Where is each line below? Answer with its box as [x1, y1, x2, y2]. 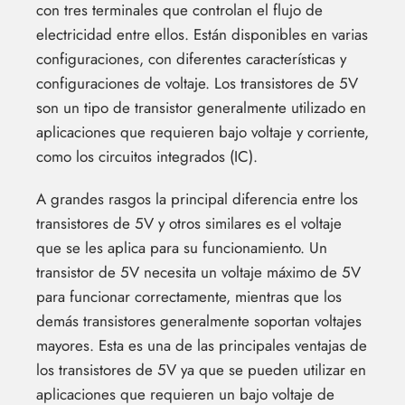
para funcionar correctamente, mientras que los [36, 285, 342, 307]
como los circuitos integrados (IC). [36, 145, 258, 167]
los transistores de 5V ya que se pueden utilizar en [36, 358, 366, 381]
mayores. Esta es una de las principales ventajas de [36, 334, 367, 356]
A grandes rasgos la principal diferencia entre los [36, 187, 358, 210]
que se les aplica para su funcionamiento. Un [36, 236, 327, 259]
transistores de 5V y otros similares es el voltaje [36, 212, 342, 234]
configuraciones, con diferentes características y [36, 47, 346, 70]
